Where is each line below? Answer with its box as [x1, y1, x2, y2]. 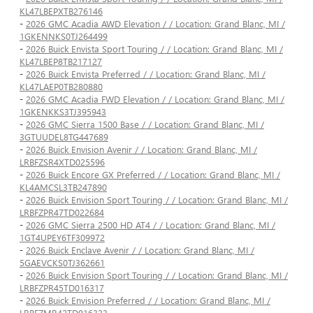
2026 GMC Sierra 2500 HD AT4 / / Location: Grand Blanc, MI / [26, 219, 275, 231]
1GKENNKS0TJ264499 [20, 30, 108, 43]
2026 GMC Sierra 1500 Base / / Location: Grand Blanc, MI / [26, 118, 264, 131]
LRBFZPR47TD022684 [20, 206, 104, 219]
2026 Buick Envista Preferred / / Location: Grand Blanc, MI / [26, 68, 265, 80]
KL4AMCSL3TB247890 [20, 181, 107, 194]
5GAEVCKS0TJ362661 [20, 256, 105, 269]
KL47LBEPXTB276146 [20, 5, 103, 17]
